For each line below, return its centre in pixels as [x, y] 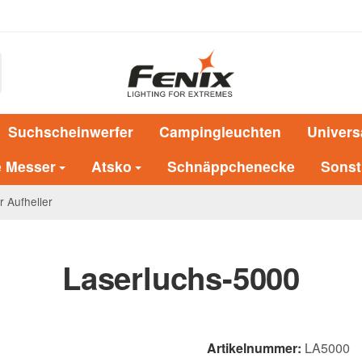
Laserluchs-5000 [181, 278]
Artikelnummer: [254, 348]
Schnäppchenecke [231, 166]
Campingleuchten [220, 131]
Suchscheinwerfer [71, 131]
